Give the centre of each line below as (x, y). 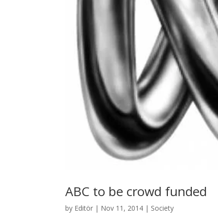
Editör (84, 208)
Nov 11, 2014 (122, 208)
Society (163, 208)
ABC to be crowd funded (136, 191)
